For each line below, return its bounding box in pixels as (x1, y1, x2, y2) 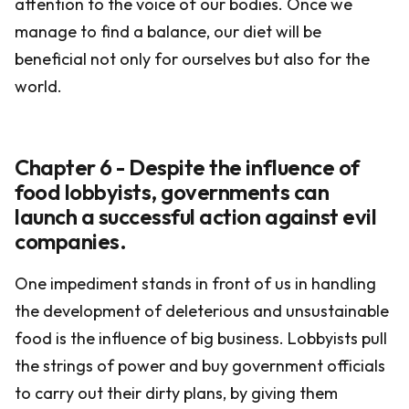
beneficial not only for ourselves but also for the (15, 48, 370, 69)
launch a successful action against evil (15, 203, 377, 230)
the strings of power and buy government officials (15, 355, 385, 376)
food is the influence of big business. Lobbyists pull (15, 328, 387, 349)
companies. (15, 227, 127, 255)
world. (15, 76, 62, 97)
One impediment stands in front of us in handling (15, 273, 376, 294)
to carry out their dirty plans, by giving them (15, 383, 338, 404)
